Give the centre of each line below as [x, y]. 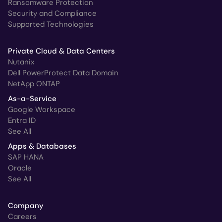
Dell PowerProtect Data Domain [63, 73]
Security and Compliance [52, 14]
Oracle [20, 168]
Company [26, 206]
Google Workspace [42, 110]
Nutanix [21, 62]
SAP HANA [26, 157]
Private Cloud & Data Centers [61, 51]
